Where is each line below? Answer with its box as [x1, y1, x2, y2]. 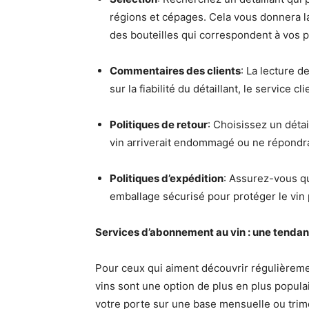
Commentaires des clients [110, 64, 241, 77]
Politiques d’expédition [110, 172, 223, 185]
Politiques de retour [110, 118, 208, 131]
